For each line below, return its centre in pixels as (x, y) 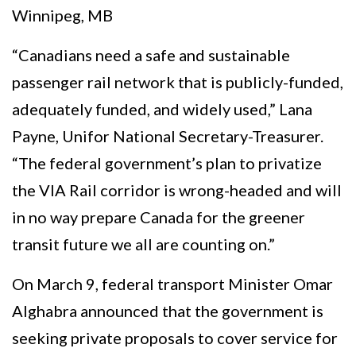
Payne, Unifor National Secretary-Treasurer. (168, 136)
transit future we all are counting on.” (143, 244)
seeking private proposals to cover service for (175, 338)
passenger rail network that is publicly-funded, (178, 82)
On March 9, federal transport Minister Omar (172, 284)
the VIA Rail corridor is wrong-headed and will (177, 190)
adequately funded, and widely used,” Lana (162, 109)
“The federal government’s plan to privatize (167, 163)
